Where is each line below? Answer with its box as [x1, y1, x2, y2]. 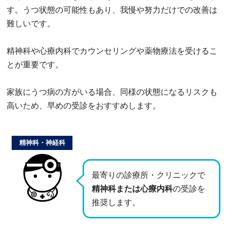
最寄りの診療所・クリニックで [92, 170, 205, 179]
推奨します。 [92, 198, 140, 207]
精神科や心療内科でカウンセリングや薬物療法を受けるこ [7, 46, 217, 55]
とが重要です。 [7, 60, 63, 69]
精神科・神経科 [19, 138, 65, 146]
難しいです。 [7, 19, 55, 28]
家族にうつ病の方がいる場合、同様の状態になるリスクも [7, 87, 217, 96]
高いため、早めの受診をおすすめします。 [7, 101, 161, 110]
